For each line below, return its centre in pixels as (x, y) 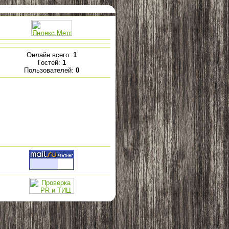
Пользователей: (50, 70)
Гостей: (50, 62)
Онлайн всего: (50, 55)
